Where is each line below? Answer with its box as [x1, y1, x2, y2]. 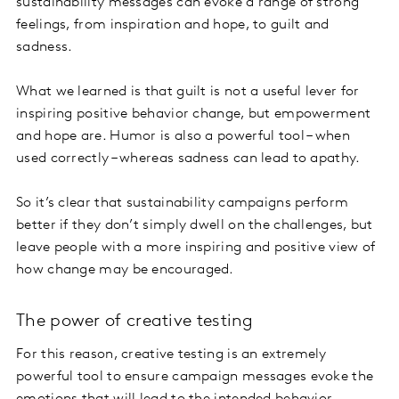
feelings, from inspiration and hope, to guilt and [16, 18, 330, 33]
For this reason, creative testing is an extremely [16, 347, 327, 362]
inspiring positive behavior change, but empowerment [16, 107, 371, 122]
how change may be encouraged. [16, 263, 239, 278]
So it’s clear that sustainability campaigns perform [16, 196, 349, 211]
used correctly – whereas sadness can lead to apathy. [16, 151, 364, 167]
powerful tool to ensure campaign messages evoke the [16, 370, 374, 385]
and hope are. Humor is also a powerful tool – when [16, 129, 350, 144]
